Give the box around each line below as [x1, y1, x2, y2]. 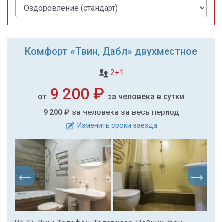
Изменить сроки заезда [75, 121, 157, 130]
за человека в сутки [108, 92, 185, 102]
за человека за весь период [71, 108, 179, 117]
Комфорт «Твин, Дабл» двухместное [25, 45, 197, 57]
